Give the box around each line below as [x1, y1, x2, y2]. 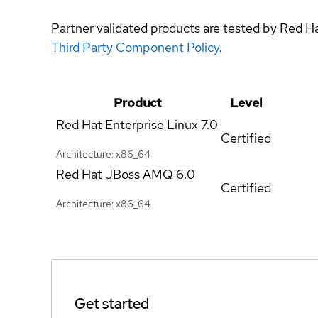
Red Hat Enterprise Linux [56, 116, 198, 133]
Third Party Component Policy [51, 38, 219, 55]
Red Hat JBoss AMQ [56, 165, 173, 182]
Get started [75, 294, 149, 313]
